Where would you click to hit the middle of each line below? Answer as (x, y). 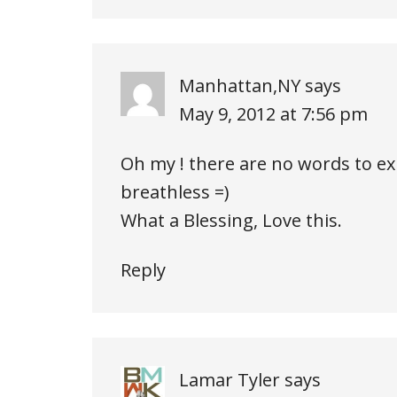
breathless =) (175, 191)
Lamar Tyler (230, 379)
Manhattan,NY (240, 85)
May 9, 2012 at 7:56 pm (273, 113)
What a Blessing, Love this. (231, 220)
